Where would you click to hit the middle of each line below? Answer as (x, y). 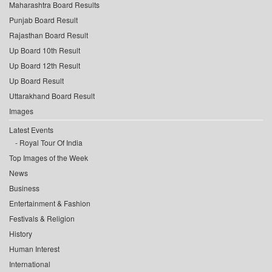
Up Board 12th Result (45, 66)
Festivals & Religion (42, 219)
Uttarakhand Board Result (52, 96)
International (30, 264)
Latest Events (31, 130)
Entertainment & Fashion (50, 203)
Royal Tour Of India (51, 143)
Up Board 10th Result (45, 50)
